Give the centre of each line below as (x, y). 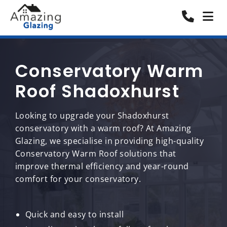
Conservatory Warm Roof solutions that (96, 154)
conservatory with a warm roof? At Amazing (103, 128)
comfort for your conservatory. (78, 179)
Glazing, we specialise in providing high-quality (110, 141)
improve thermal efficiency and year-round (102, 166)
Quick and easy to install (74, 214)
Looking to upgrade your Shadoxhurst (92, 116)
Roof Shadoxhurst (98, 91)
